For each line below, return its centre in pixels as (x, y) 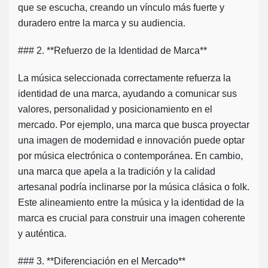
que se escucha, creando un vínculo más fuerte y (121, 8)
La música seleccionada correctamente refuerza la (124, 78)
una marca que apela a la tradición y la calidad (117, 172)
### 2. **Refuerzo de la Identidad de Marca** (112, 51)
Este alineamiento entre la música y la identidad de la (131, 203)
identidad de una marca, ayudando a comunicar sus (127, 94)
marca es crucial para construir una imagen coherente (132, 218)
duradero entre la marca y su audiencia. (102, 23)
